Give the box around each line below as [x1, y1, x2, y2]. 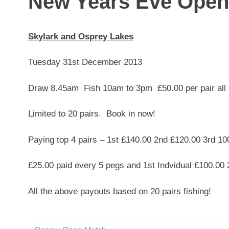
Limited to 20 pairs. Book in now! [28, 109, 155, 119]
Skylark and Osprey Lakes [28, 31, 133, 41]
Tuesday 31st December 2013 [28, 57, 142, 67]
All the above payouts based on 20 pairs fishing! [28, 186, 211, 196]
